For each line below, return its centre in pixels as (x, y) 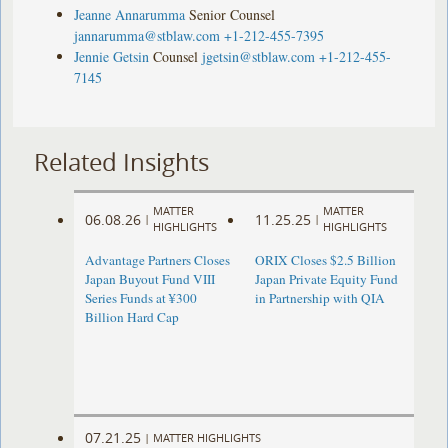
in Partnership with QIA (319, 298)
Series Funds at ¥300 (141, 298)
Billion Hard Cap (132, 317)
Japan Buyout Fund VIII (150, 279)
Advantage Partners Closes (158, 260)
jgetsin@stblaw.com (259, 56)
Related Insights (122, 161)
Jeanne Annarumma (130, 14)
